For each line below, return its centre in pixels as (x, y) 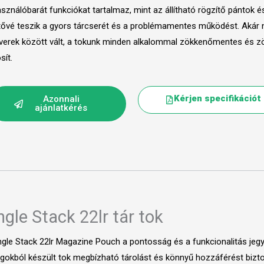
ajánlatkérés (61, 108)
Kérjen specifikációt (218, 99)
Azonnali (61, 99)
